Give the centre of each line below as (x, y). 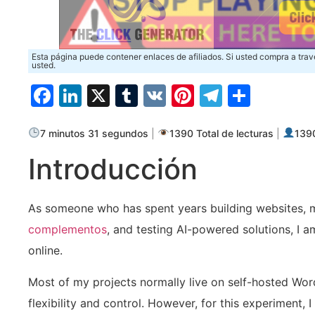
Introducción (113, 169)
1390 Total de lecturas (222, 133)
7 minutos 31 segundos (95, 133)
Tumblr (175, 95)
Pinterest (242, 95)
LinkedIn (126, 95)
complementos (67, 230)
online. (45, 251)
